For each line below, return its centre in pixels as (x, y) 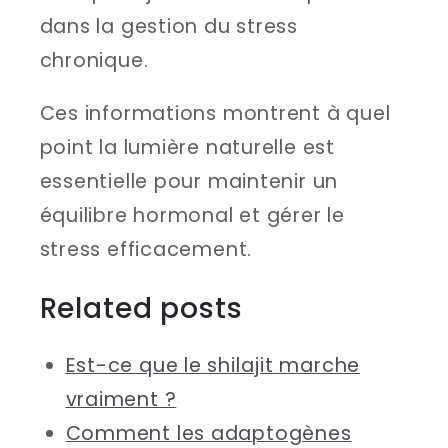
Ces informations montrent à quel (215, 114)
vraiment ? (121, 399)
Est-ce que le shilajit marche (213, 365)
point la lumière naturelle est (187, 148)
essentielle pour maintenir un (189, 182)
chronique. (94, 60)
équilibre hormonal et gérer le (192, 216)
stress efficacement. (146, 250)
